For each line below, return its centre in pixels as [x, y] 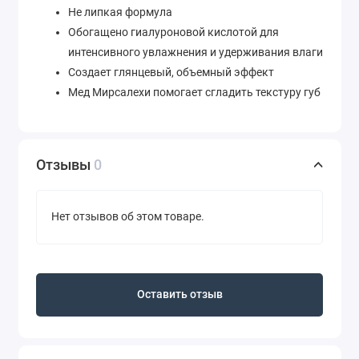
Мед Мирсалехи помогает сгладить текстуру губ [194, 92]
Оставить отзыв [179, 295]
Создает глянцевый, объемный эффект [171, 72]
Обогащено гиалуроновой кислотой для [173, 32]
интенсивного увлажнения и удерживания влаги [196, 52]
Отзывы [65, 164]
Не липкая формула [120, 12]
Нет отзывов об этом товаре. [128, 217]
